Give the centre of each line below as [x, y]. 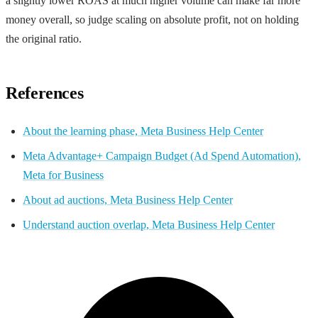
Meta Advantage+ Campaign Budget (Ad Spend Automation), [162, 155]
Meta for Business [63, 175]
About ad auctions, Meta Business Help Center [128, 199]
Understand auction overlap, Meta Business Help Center [149, 224]
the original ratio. [44, 38]
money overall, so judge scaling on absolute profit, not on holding [152, 19]
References [45, 93]
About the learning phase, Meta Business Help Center [143, 131]
